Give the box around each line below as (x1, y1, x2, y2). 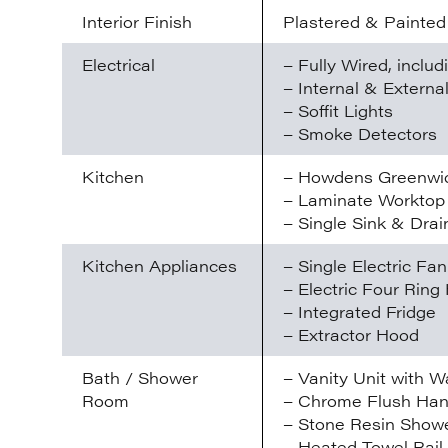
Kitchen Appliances (82, 254, 237, 278)
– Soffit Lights (283, 99, 393, 123)
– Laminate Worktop (283, 188, 445, 212)
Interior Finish (82, 10, 192, 34)
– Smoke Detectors (283, 122, 437, 146)
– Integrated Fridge (283, 300, 436, 324)
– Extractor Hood (283, 323, 419, 347)
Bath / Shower (82, 366, 198, 390)
